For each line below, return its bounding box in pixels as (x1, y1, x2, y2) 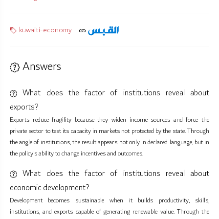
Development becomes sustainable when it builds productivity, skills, (10, 195, 209, 206)
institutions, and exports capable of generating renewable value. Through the (10, 206, 209, 218)
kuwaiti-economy (17, 24, 72, 37)
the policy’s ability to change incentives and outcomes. (10, 148, 143, 159)
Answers (20, 57, 61, 76)
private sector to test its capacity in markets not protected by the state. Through (10, 126, 209, 137)
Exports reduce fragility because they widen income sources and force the (10, 114, 209, 126)
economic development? (10, 181, 89, 195)
